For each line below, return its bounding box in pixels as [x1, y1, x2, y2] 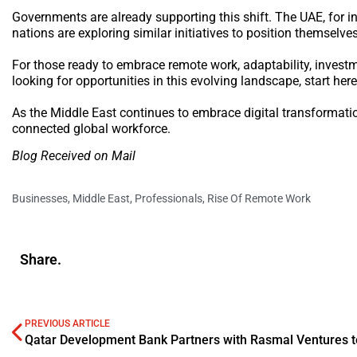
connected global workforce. [12, 120, 171, 136]
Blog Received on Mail [12, 147, 135, 163]
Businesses [12, 192, 68, 206]
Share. [20, 250, 61, 268]
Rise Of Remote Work [207, 192, 311, 206]
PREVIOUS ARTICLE [25, 318, 110, 330]
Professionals [135, 192, 202, 206]
